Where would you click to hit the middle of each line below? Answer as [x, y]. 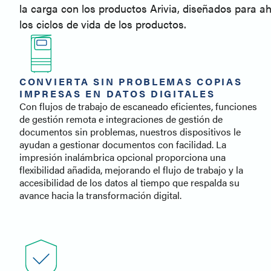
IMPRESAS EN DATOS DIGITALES [117, 94]
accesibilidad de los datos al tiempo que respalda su [129, 183]
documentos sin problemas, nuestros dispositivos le [130, 132]
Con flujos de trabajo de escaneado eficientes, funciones [138, 106]
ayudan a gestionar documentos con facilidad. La [123, 145]
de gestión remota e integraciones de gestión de [121, 119]
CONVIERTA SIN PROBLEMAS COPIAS [131, 82]
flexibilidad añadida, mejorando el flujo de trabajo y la [131, 170]
